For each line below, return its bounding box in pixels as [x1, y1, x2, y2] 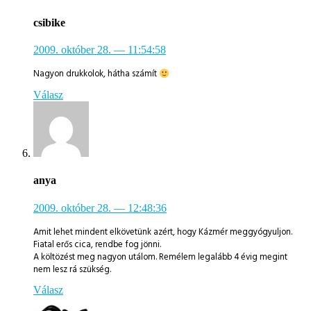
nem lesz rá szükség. [33, 262, 111, 276]
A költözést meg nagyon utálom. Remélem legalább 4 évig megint [33, 250, 287, 263]
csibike [33, 17, 65, 29]
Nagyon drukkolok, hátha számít [33, 67, 159, 81]
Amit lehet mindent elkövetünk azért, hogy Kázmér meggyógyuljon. [33, 225, 292, 238]
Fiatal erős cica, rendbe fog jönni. [33, 237, 161, 251]
